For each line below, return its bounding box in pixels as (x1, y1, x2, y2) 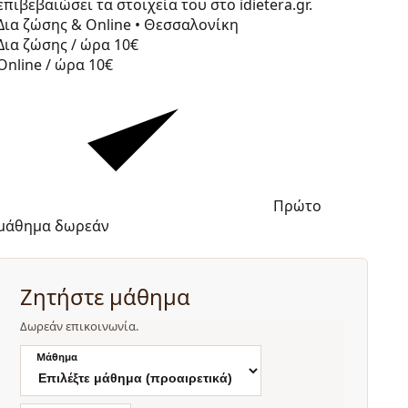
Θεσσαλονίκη (144, 15, 239, 36)
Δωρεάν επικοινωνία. (20, 317, 139, 334)
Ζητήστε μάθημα (20, 282, 190, 312)
